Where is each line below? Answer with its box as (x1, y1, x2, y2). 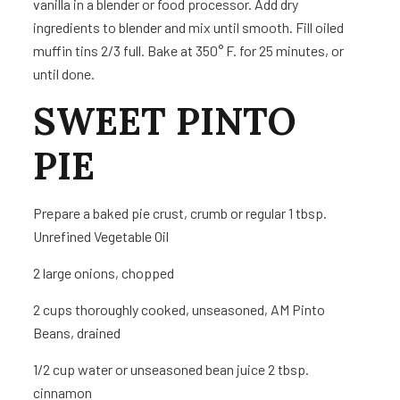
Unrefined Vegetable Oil (33, 228, 170, 246)
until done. (33, 65, 96, 83)
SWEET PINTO (33, 97, 297, 146)
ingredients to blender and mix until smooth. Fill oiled (33, 19, 345, 37)
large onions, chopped (43, 264, 175, 282)
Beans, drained (33, 324, 121, 342)
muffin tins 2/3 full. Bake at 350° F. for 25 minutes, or (33, 42, 345, 60)
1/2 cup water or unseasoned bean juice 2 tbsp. (33, 361, 310, 379)
